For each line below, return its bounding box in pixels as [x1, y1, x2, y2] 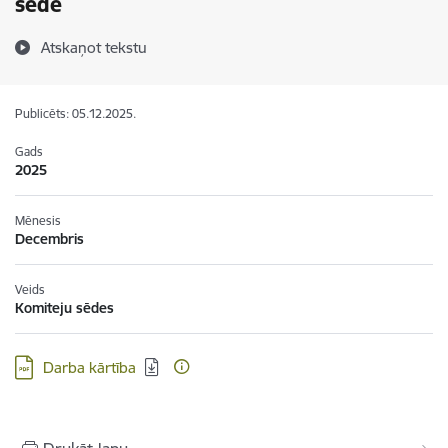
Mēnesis [15, 213, 61, 228]
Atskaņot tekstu [41, 38, 147, 57]
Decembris [15, 230, 84, 248]
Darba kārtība [43, 358, 136, 377]
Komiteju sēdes [15, 299, 114, 317]
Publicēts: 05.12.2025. [15, 106, 136, 121]
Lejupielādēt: [14, 354, 99, 373]
